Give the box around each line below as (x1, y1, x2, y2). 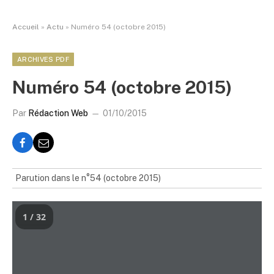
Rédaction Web (28, 108, 88, 118)
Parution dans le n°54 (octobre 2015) (15, 173, 161, 183)
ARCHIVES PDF (17, 56, 69, 63)
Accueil (12, 23, 39, 31)
